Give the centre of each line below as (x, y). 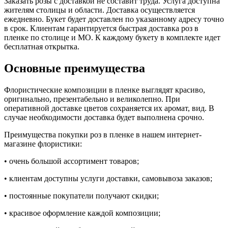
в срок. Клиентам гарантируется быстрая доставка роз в (101, 28)
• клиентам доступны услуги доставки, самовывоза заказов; (108, 178)
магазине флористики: (43, 144)
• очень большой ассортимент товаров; (72, 161)
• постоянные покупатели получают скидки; (81, 195)
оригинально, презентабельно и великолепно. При (92, 99)
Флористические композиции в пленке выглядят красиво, (105, 90)
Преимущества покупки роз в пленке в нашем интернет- (103, 134)
